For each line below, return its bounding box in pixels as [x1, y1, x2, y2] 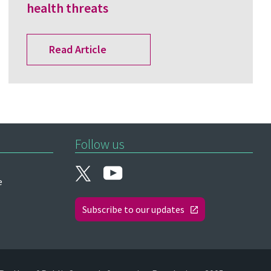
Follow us [75, 135, 125, 152]
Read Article [48, 42, 106, 57]
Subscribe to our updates [82, 203, 184, 215]
